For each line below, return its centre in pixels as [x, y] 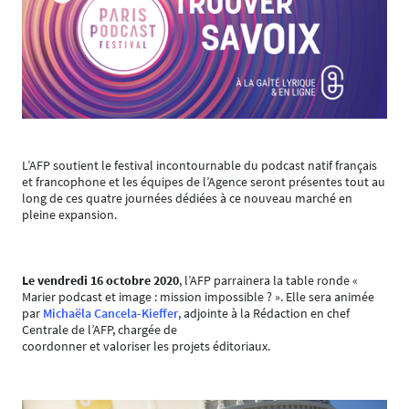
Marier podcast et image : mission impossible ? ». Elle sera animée [198, 297]
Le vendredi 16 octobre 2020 [100, 280]
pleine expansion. [69, 215]
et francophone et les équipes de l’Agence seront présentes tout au [204, 182]
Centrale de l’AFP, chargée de [100, 330]
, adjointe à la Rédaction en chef [264, 313]
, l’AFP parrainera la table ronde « [268, 280]
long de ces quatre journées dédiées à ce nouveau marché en [187, 198]
